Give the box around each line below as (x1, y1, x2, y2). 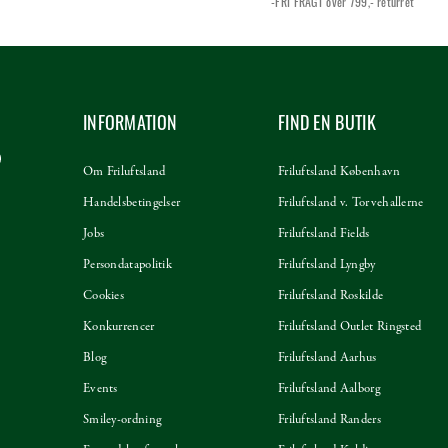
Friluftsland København (277, 163, 401, 182)
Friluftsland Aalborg (277, 380, 380, 399)
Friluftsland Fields (277, 225, 370, 244)
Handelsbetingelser (82, 194, 181, 213)
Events (82, 380, 118, 399)
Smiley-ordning (82, 411, 162, 430)
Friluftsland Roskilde (277, 287, 384, 306)
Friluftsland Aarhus (277, 349, 377, 368)
